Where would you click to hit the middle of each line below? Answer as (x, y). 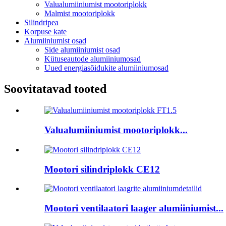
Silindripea (41, 22)
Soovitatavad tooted (55, 89)
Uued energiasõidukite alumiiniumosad (106, 68)
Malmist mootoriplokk (80, 13)
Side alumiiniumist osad (82, 49)
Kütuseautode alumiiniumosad (93, 59)
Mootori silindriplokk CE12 (102, 169)
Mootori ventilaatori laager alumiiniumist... (134, 208)
